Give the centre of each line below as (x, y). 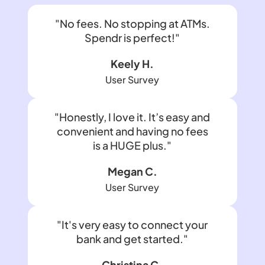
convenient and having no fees (132, 131)
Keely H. (132, 64)
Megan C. (132, 172)
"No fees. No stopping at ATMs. (132, 24)
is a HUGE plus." (132, 146)
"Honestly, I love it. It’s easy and (132, 117)
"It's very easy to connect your (132, 225)
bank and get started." (132, 239)
